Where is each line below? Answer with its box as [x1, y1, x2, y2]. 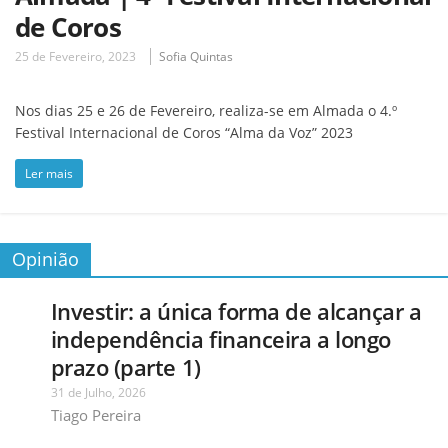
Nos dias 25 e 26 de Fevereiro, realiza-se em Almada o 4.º [15, 100, 397, 120]
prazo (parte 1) [50, 351, 201, 382]
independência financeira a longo [50, 323, 391, 354]
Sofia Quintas [159, 47, 233, 65]
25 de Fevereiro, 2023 [15, 47, 136, 65]
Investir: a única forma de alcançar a [50, 295, 422, 326]
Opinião [12, 246, 79, 271]
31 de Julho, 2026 [50, 383, 146, 401]
